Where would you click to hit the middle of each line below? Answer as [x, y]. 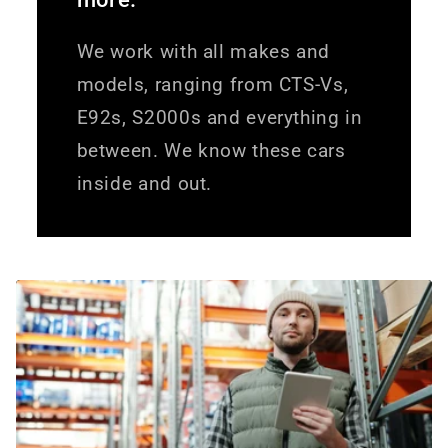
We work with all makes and [203, 52]
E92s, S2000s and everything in [219, 118]
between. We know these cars [211, 151]
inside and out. [144, 184]
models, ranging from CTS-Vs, [212, 85]
